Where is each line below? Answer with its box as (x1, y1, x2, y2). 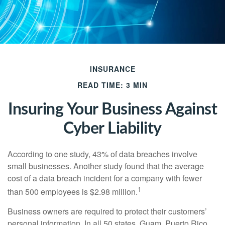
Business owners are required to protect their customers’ (8, 205, 207, 217)
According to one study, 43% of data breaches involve (8, 148, 197, 160)
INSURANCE (89, 64, 136, 74)
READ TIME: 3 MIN (77, 80, 148, 90)
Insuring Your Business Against (8, 101, 217, 118)
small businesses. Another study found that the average (8, 160, 204, 172)
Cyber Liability (63, 121, 162, 137)
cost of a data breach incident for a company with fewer (8, 172, 202, 184)
